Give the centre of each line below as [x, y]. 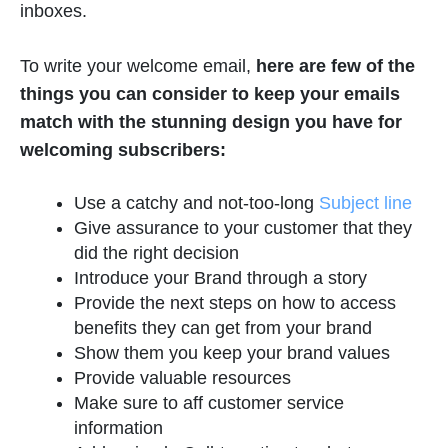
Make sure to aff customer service [209, 403]
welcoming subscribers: [123, 150]
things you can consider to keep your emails [210, 94]
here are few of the [335, 66]
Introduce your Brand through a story [220, 278]
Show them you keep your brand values [232, 353]
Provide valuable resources [182, 378]
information [118, 428]
